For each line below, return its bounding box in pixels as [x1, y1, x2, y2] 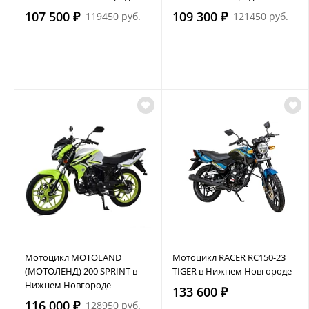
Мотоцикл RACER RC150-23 [172, 250, 286, 263]
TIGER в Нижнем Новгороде [172, 264, 292, 277]
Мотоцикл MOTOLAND [25, 250, 121, 263]
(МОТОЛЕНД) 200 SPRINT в [25, 264, 137, 277]
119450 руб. [86, 9, 141, 23]
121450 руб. [232, 9, 288, 23]
